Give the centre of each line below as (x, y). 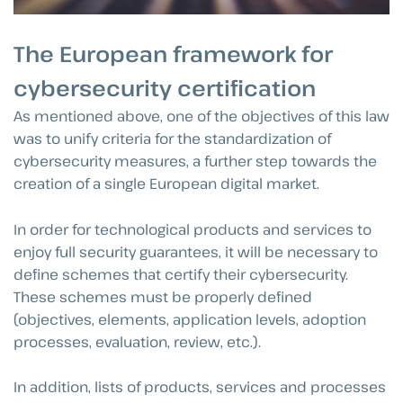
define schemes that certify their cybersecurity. (181, 274)
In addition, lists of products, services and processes (200, 387)
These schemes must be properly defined (163, 296)
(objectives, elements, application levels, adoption (190, 319)
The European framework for (173, 53)
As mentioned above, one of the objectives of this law (201, 116)
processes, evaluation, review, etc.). (137, 341)
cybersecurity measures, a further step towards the (195, 161)
